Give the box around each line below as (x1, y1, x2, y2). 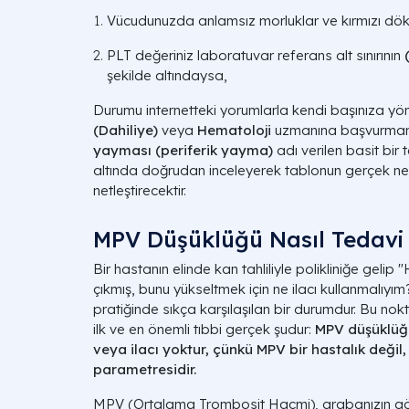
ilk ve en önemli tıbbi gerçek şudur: (93, 320, 315, 338)
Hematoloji (197, 121, 271, 139)
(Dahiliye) (93, 121, 158, 139)
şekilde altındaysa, (107, 67, 227, 84)
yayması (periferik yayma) (93, 142, 273, 159)
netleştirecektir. (93, 182, 186, 199)
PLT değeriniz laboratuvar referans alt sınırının (107, 47, 404, 64)
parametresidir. (93, 361, 196, 378)
